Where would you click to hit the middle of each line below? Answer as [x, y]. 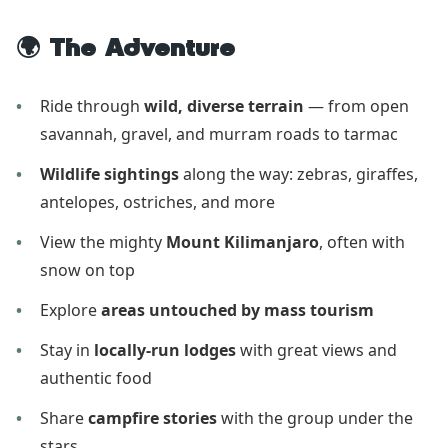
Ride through [92, 106]
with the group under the [315, 418]
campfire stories [152, 418]
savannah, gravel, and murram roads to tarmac [219, 134]
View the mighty [103, 242]
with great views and [316, 350]
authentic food [96, 378]
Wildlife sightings [109, 174]
